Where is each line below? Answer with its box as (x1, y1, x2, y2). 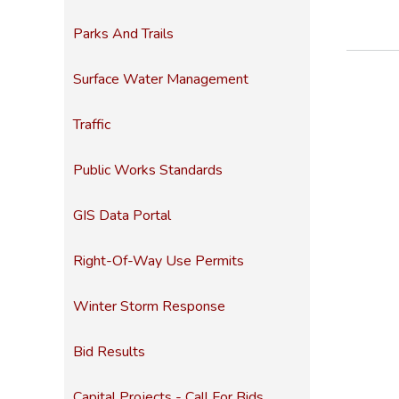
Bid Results (73, 342, 145, 362)
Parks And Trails (73, 24, 174, 44)
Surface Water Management (73, 69, 248, 89)
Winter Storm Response (73, 297, 225, 316)
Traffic (73, 115, 110, 134)
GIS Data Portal (73, 206, 171, 225)
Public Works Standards (73, 160, 223, 180)
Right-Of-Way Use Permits (73, 251, 244, 271)
